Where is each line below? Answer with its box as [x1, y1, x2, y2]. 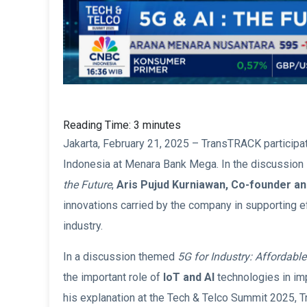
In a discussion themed [63, 250, 177, 264]
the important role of [63, 271, 163, 284]
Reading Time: [63, 119, 134, 132]
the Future [63, 178, 112, 192]
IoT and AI [163, 271, 214, 284]
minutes [143, 119, 181, 132]
